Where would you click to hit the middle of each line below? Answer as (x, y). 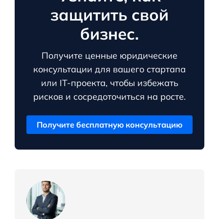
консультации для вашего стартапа (109, 69)
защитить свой (109, 15)
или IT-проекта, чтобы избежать (109, 83)
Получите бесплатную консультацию (109, 125)
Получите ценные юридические (109, 56)
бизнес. (109, 34)
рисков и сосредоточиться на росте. (109, 97)
